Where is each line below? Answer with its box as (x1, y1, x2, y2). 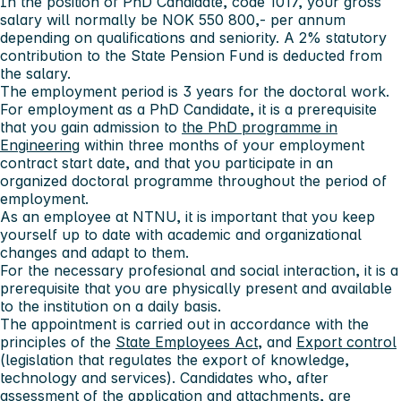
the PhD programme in (182, 117, 337, 136)
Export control (296, 332, 397, 351)
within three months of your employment (80, 135, 364, 154)
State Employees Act (115, 332, 258, 351)
